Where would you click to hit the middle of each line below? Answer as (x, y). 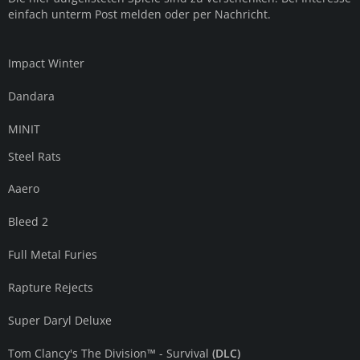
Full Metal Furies (53, 254)
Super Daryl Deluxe (60, 320)
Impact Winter (46, 63)
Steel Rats (35, 156)
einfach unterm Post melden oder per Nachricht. (139, 14)
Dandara (31, 96)
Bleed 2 (28, 221)
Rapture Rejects (51, 287)
